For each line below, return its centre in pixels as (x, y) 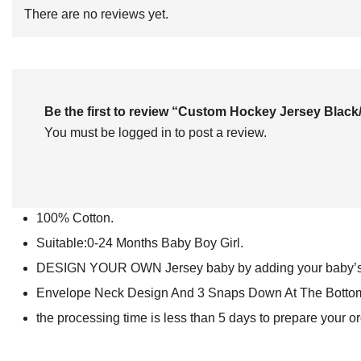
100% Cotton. (75, 218)
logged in (145, 133)
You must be (81, 133)
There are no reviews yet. (96, 14)
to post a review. (219, 133)
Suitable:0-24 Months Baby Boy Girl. (140, 243)
